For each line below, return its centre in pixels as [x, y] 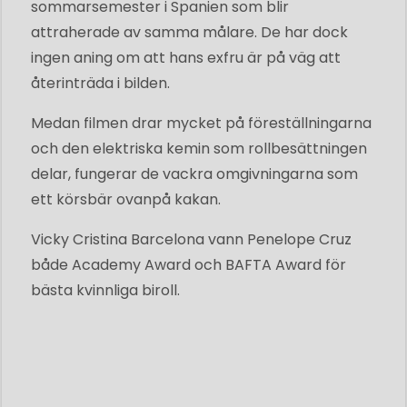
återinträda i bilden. [100, 83]
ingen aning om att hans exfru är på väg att [186, 57]
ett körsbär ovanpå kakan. [126, 199]
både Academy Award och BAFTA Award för [189, 264]
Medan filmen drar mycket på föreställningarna [201, 123]
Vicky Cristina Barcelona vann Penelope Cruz [191, 239]
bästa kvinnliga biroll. [105, 290]
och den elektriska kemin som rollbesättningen [199, 148]
